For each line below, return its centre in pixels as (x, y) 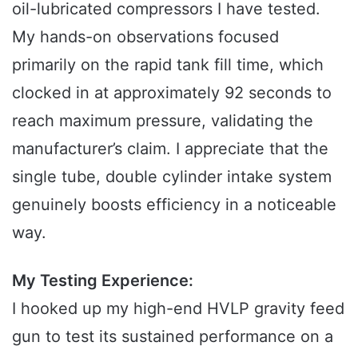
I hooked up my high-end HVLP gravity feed (178, 308)
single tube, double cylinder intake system (172, 176)
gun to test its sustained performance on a (173, 336)
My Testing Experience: (103, 280)
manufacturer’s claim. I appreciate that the (170, 148)
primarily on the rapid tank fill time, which (168, 64)
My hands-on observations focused (145, 36)
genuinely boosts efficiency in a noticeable (174, 204)
